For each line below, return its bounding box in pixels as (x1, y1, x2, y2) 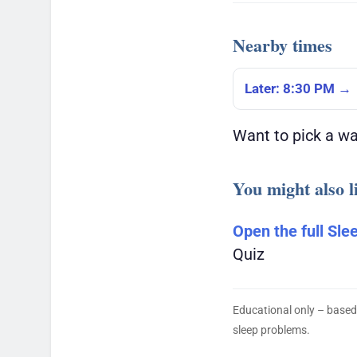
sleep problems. (233, 323, 310, 337)
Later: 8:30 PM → (245, 80, 351, 97)
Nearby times (233, 32, 332, 59)
